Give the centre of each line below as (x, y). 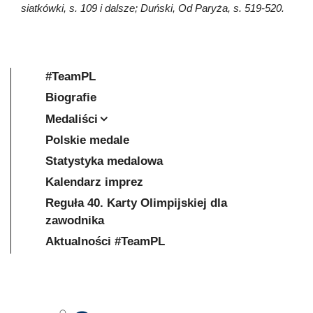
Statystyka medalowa (104, 161)
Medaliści (72, 119)
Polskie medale (87, 140)
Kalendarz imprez (94, 182)
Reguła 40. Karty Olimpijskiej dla (136, 203)
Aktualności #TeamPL (105, 241)
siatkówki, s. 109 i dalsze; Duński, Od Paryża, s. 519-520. (153, 8)
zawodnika (75, 220)
